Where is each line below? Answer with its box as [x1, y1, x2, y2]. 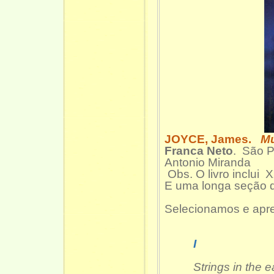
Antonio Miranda [165, 155, 254, 169]
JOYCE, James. [165, 132, 251, 146]
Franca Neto [165, 144, 233, 157]
